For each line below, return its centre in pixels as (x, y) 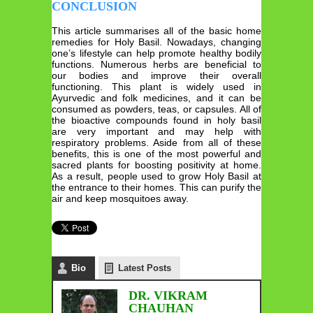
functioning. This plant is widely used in (156, 86)
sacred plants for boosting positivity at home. (156, 165)
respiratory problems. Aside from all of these (156, 142)
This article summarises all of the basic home (156, 30)
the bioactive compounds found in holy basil (156, 120)
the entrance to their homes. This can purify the (156, 187)
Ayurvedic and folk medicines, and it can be (156, 97)
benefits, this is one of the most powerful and (156, 153)
